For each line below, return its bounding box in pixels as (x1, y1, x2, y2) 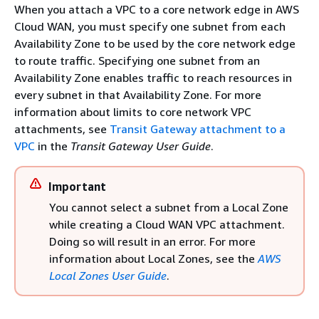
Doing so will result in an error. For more (49, 234, 256, 249)
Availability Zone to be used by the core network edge (14, 36, 296, 51)
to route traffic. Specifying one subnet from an (14, 53, 260, 68)
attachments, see (14, 122, 110, 136)
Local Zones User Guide (49, 268, 167, 283)
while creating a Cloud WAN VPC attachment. (49, 217, 285, 231)
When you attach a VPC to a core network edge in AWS (14, 2, 299, 16)
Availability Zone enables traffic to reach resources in (14, 70, 292, 85)
